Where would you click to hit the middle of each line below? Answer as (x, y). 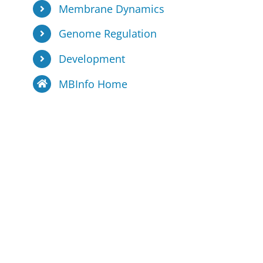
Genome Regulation (107, 34)
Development (92, 58)
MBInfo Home (93, 84)
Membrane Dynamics (111, 9)
